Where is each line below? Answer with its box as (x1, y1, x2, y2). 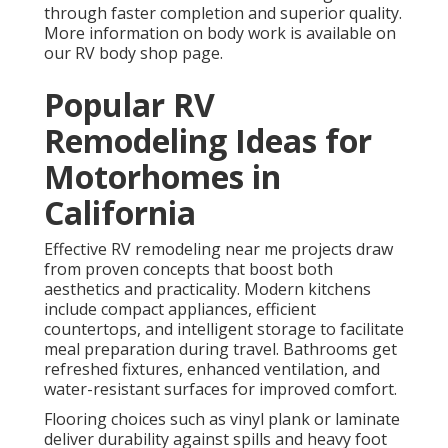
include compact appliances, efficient (44, 298, 316, 321)
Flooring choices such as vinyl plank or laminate (44, 408, 400, 431)
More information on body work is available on (44, 22, 396, 45)
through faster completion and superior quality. (44, 2, 402, 25)
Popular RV (44, 83, 215, 127)
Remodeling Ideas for (44, 119, 372, 163)
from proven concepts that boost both (44, 258, 333, 281)
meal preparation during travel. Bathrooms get (44, 338, 397, 361)
